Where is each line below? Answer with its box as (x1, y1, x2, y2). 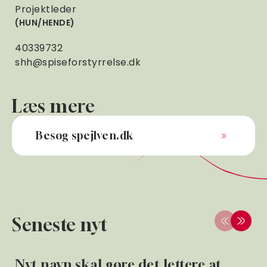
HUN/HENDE (18, 17, 70, 29)
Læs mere (12, 95, 95, 117)
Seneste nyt (12, 214, 108, 235)
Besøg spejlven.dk (36, 129, 133, 142)
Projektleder (15, 2, 76, 16)
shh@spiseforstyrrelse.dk (15, 55, 141, 69)
